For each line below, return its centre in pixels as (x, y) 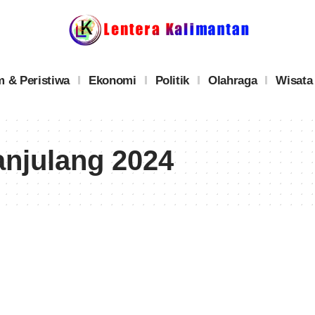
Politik (172, 80)
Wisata (294, 80)
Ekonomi (112, 80)
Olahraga (233, 80)
